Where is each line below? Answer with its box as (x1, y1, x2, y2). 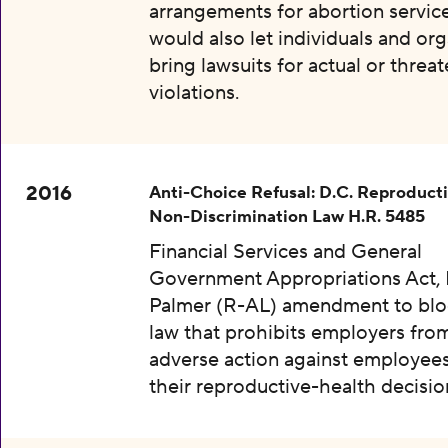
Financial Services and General (148, 239, 422, 266)
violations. (148, 80, 239, 107)
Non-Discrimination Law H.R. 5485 (148, 205, 425, 229)
